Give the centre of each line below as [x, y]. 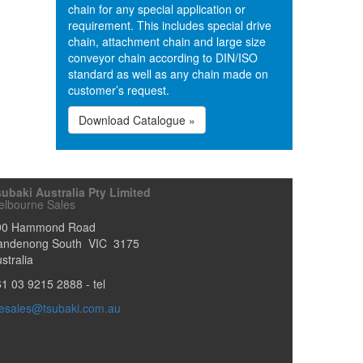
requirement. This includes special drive [169, 25]
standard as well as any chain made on [168, 74]
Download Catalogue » [137, 120]
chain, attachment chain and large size [167, 41]
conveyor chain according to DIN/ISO [162, 58]
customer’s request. [118, 90]
